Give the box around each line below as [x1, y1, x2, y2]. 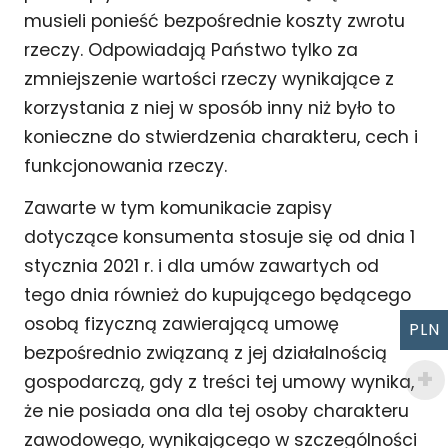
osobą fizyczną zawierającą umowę [24, 312, 339, 337]
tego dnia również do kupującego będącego [24, 283, 411, 308]
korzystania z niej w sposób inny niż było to [24, 96, 395, 121]
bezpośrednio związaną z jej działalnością [24, 341, 387, 366]
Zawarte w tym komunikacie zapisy [24, 196, 332, 221]
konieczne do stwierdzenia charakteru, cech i [24, 125, 418, 150]
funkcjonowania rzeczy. [24, 154, 227, 179]
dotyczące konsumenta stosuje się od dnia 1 [24, 225, 415, 250]
